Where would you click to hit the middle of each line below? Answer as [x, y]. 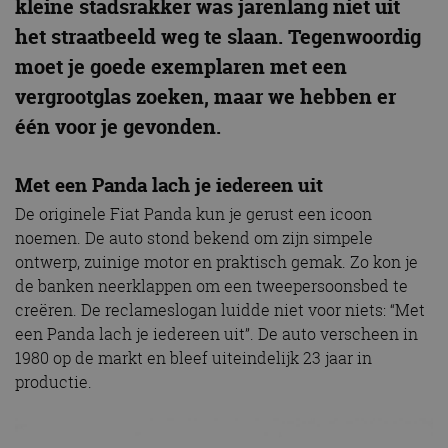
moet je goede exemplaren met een [181, 66]
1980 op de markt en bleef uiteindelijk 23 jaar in [193, 358]
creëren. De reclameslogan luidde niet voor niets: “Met [220, 310]
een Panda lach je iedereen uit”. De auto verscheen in [216, 334]
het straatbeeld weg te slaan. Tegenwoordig [218, 36]
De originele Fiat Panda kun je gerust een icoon [193, 214]
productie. [53, 382]
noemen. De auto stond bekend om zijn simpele [194, 238]
